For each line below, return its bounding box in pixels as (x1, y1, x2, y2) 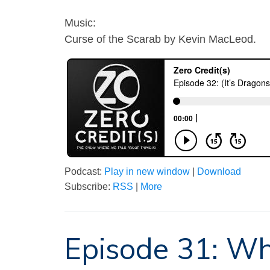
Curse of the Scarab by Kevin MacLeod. (64, 33, 256, 45)
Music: (64, 16, 96, 29)
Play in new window (104, 166, 190, 177)
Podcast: (64, 166, 104, 177)
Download (197, 166, 241, 177)
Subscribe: (64, 181, 113, 192)
